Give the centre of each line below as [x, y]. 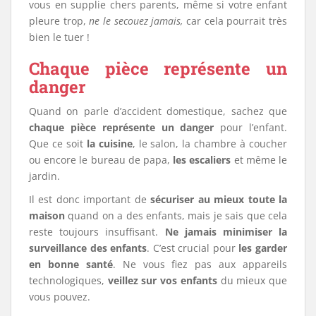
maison [47, 215]
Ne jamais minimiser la [226, 231]
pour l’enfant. [251, 127]
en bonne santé [71, 264]
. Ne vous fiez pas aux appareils [200, 264]
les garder [263, 248]
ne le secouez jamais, [138, 20]
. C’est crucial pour [193, 248]
